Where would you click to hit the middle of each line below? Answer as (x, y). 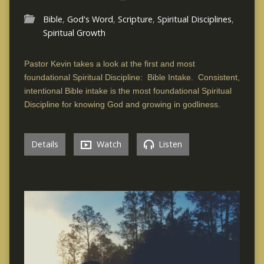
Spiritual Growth (74, 32)
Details (44, 144)
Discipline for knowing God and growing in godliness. (122, 104)
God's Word (90, 19)
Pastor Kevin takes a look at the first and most (109, 63)
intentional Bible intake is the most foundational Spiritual (128, 90)
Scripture (135, 19)
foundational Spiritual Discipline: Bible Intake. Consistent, (132, 77)
